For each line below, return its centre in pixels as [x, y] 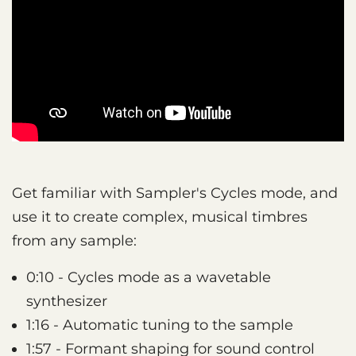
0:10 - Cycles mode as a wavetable [149, 278]
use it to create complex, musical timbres [160, 217]
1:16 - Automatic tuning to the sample [160, 325]
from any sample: [74, 241]
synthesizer [67, 302]
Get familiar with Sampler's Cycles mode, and [175, 193]
